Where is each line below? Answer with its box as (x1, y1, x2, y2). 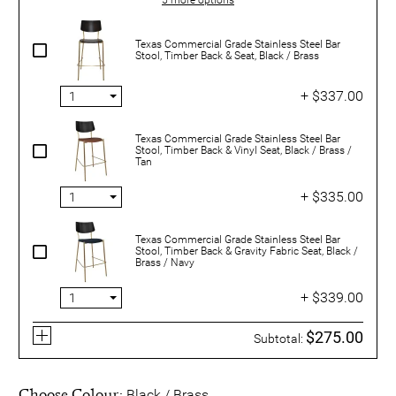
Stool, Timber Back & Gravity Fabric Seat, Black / (135, 245, 358, 258)
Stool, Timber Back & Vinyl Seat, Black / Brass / (135, 144, 352, 157)
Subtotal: (254, 331, 306, 346)
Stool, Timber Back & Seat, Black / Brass (135, 49, 319, 62)
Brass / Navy (135, 256, 194, 270)
